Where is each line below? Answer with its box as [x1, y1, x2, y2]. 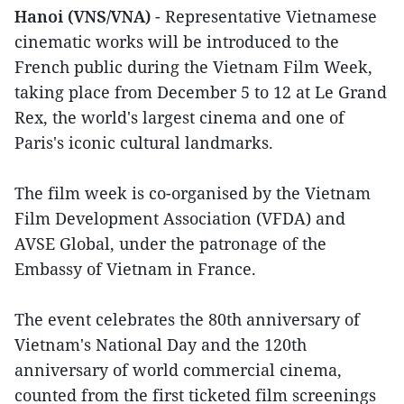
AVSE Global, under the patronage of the [14, 233, 326, 255]
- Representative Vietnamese [155, 5, 377, 28]
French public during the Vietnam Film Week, [14, 56, 372, 78]
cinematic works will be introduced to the [14, 31, 339, 53]
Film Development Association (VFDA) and [14, 207, 345, 230]
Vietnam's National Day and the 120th [14, 334, 307, 356]
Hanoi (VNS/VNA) [14, 5, 155, 28]
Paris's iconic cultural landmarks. [14, 132, 273, 154]
